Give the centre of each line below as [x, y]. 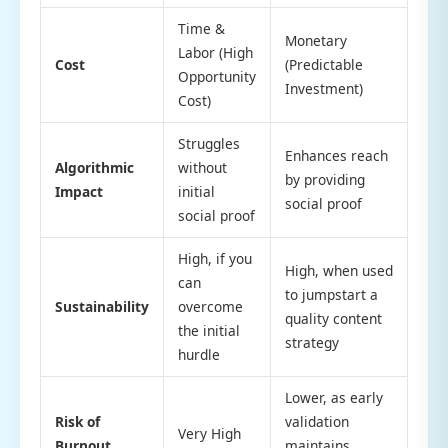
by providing [324, 179]
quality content [333, 318]
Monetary [315, 40]
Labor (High [215, 52]
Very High [209, 433]
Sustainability [101, 306]
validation [316, 421]
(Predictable [323, 64]
